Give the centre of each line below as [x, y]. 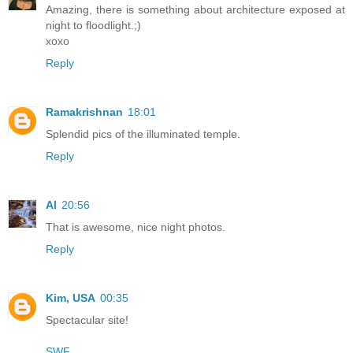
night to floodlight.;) [93, 26]
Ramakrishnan [84, 112]
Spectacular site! [87, 320]
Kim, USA [71, 298]
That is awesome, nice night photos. [136, 227]
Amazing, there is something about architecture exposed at [195, 10]
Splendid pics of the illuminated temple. [143, 134]
